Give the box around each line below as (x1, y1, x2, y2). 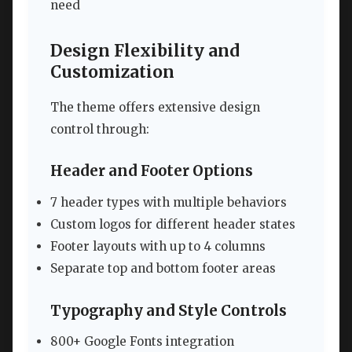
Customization (50, 62, 174, 83)
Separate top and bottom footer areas (50, 261, 276, 277)
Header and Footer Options (50, 162, 253, 181)
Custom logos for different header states (50, 217, 295, 233)
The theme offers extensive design (50, 99, 260, 115)
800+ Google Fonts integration (50, 334, 234, 350)
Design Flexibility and (50, 41, 240, 62)
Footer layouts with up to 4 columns (50, 239, 266, 255)
